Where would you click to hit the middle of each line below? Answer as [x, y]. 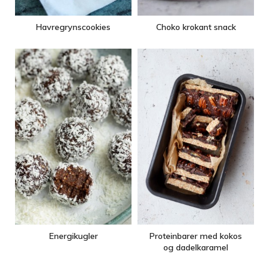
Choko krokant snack [196, 27]
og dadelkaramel [196, 247]
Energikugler [73, 236]
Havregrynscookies [73, 27]
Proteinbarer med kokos [196, 236]
